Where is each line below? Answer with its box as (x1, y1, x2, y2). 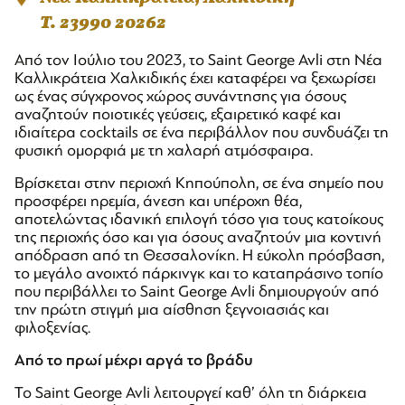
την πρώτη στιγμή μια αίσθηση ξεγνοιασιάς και (14, 300, 329, 318)
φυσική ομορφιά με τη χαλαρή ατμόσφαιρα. (14, 141, 313, 159)
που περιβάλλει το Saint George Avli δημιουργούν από (14, 282, 379, 300)
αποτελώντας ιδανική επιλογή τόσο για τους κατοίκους (14, 210, 383, 228)
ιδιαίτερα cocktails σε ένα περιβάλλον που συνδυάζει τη (14, 123, 389, 141)
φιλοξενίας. (14, 318, 90, 336)
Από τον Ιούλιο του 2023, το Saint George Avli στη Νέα (14, 51, 382, 69)
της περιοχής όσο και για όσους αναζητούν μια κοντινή (14, 228, 381, 246)
